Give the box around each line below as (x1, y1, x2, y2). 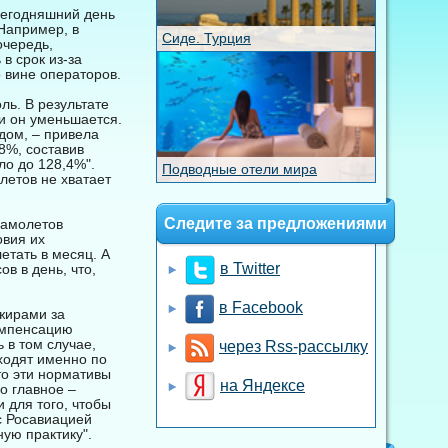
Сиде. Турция (162, 29, 251, 46)
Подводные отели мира (162, 161, 317, 178)
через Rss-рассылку (219, 338, 368, 356)
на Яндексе (220, 377, 305, 395)
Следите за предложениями (164, 215, 387, 233)
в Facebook (219, 299, 303, 317)
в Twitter (220, 260, 280, 278)
